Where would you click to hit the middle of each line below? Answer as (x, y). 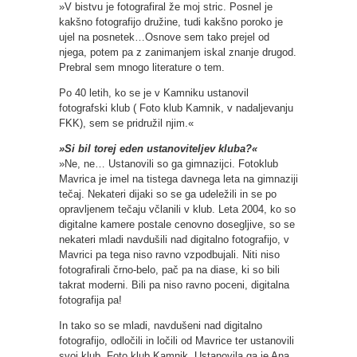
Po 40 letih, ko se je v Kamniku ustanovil (154, 93)
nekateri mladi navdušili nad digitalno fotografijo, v (174, 240)
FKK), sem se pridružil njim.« (126, 124)
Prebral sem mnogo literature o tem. (142, 68)
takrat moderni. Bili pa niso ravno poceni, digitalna (174, 285)
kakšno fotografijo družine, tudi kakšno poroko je (171, 22)
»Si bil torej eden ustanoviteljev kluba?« (158, 149)
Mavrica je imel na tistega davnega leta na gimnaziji (178, 179)
